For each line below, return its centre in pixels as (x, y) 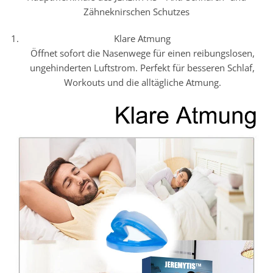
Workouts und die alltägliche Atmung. (142, 82)
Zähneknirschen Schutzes (136, 12)
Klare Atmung (143, 38)
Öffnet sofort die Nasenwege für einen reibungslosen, (142, 53)
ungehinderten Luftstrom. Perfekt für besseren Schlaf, (143, 67)
